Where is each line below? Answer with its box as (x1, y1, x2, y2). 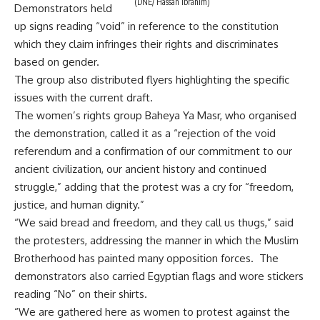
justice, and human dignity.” (14, 197, 144, 211)
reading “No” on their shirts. (14, 286, 147, 301)
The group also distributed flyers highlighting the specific (14, 72, 289, 86)
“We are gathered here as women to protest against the (14, 304, 290, 319)
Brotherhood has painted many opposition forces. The (14, 251, 279, 265)
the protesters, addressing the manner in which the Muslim (14, 233, 299, 247)
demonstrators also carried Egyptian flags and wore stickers (14, 269, 304, 283)
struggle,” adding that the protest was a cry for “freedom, (14, 179, 294, 194)
